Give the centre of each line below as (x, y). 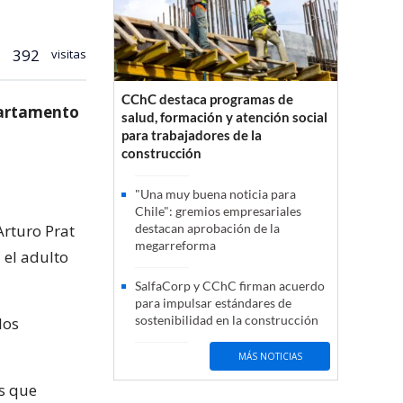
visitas (67, 54)
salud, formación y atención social (224, 117)
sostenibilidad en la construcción (227, 320)
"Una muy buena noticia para (215, 194)
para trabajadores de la (192, 135)
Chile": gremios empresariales (218, 211)
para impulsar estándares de (213, 303)
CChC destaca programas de (207, 99)
